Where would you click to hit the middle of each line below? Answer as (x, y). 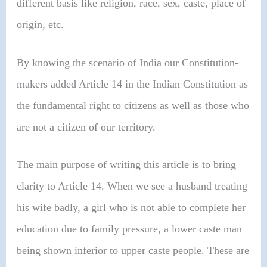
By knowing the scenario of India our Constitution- (128, 62)
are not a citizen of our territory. (86, 127)
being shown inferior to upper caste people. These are (133, 250)
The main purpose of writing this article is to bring (127, 164)
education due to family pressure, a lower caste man (130, 229)
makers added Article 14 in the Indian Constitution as (133, 84)
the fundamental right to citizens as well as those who (133, 105)
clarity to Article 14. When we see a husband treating (132, 186)
